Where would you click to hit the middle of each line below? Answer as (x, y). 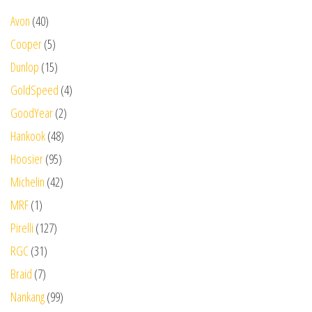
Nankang (28, 296)
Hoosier (27, 158)
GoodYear (32, 112)
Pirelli (22, 227)
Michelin (28, 181)
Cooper (26, 44)
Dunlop (25, 67)
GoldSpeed (34, 89)
